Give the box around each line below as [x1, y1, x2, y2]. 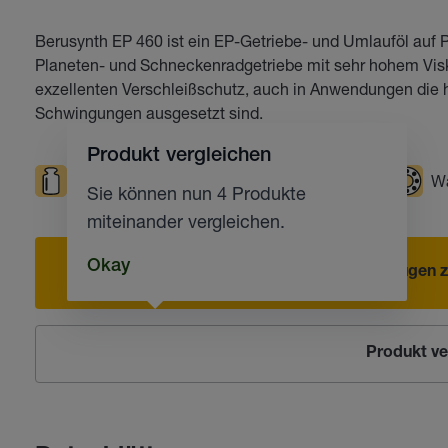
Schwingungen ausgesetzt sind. [34, 103, 263, 122]
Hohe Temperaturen [248, 171, 391, 190]
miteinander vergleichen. [86, 210, 285, 232]
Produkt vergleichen [86, 147, 271, 167]
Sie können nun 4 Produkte [86, 182, 306, 204]
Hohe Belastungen [74, 171, 209, 190]
